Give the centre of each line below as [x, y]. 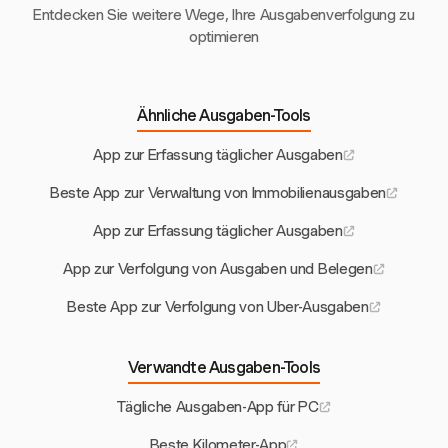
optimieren [224, 36]
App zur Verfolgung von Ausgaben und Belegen [218, 268]
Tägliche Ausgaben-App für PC [218, 406]
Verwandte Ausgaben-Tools [224, 367]
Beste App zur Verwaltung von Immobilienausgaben [218, 192]
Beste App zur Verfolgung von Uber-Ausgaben [218, 306]
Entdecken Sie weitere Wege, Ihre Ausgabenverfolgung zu [224, 14]
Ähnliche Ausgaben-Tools [224, 115]
